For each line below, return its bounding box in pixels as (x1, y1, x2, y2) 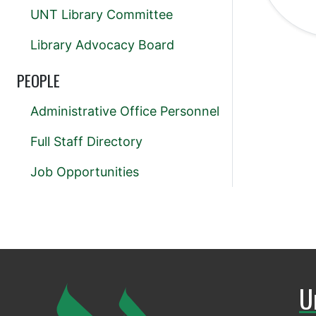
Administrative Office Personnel (30, 104, 219, 119)
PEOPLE (17, 68, 60, 93)
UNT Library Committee (30, 7, 173, 23)
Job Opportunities (30, 164, 139, 180)
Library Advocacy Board (30, 37, 174, 53)
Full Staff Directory (30, 134, 142, 150)
